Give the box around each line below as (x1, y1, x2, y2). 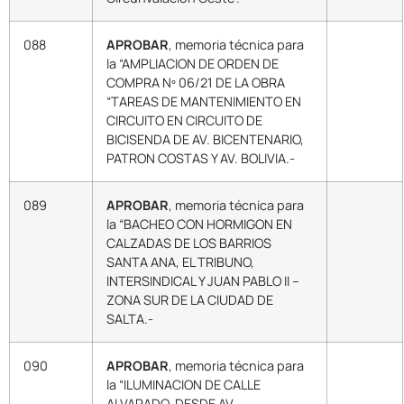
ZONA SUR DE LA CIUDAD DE (106, 290, 273, 308)
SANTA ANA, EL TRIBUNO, (106, 252, 254, 271)
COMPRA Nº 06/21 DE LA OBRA (106, 73, 285, 91)
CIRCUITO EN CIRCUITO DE (106, 111, 262, 129)
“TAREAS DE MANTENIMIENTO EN (106, 92, 301, 110)
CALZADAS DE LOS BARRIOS (106, 234, 271, 252)
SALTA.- (106, 309, 153, 327)
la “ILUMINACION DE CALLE (106, 375, 261, 393)
